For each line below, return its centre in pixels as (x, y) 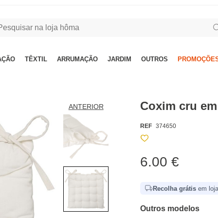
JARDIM (119, 59)
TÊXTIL (36, 59)
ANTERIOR (86, 107)
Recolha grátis (175, 188)
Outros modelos (170, 209)
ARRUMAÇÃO (77, 59)
